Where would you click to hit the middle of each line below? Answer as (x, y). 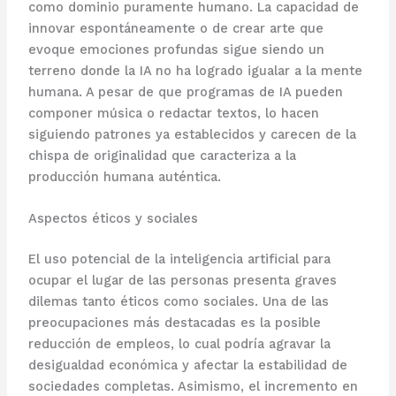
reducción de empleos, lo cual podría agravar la (179, 344)
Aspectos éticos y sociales (113, 219)
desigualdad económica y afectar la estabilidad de (187, 366)
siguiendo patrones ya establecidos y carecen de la (192, 134)
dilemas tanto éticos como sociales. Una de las (178, 302)
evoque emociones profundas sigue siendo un (176, 49)
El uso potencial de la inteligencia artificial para (179, 259)
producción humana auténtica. (124, 176)
